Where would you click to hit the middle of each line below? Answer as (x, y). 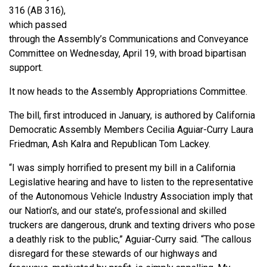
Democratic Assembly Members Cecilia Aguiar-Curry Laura (131, 129)
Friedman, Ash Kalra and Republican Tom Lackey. (110, 144)
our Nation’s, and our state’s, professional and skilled (118, 210)
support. (26, 67)
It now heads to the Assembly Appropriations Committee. (128, 91)
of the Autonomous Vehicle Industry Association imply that (131, 196)
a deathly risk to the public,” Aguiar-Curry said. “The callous (130, 239)
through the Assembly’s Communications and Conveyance (129, 39)
